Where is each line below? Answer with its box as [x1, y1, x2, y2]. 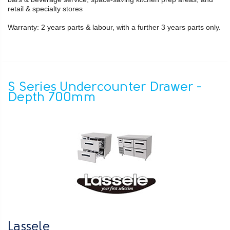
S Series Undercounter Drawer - [8, 81, 202, 94]
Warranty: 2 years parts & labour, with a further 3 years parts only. [8, 23, 221, 31]
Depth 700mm [8, 91, 95, 104]
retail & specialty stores [8, 4, 83, 13]
